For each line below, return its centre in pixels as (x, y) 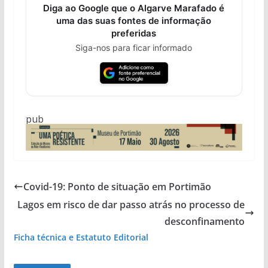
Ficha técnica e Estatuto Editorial (81, 237)
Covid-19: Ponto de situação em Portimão (117, 187)
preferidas (134, 33)
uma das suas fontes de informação (134, 20)
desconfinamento (205, 222)
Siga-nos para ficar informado (134, 47)
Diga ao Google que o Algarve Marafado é (134, 8)
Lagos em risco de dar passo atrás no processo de (131, 205)
